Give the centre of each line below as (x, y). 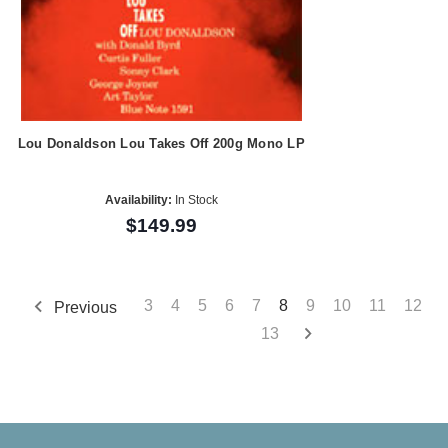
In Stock (194, 200)
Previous (84, 307)
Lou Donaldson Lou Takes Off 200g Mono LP (161, 144)
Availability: (138, 200)
